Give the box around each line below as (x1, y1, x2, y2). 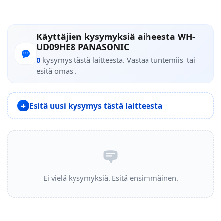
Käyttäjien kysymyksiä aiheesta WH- (37, 30, 195, 42)
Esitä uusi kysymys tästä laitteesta (29, 100, 162, 111)
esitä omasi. (37, 65, 77, 75)
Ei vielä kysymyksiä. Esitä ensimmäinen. (43, 173, 178, 183)
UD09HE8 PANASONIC (37, 40, 129, 53)
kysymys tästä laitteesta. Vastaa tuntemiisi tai (40, 54, 195, 65)
